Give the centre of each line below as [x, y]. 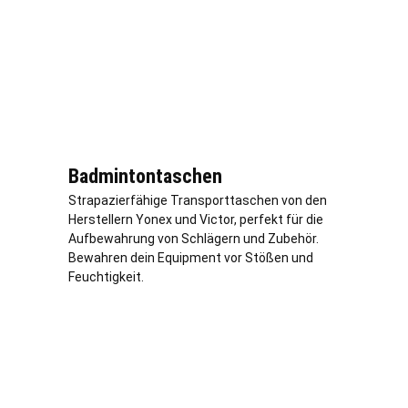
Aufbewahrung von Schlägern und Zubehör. [194, 238]
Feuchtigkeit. [106, 276]
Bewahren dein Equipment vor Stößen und [191, 257]
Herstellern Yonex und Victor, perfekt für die [196, 219]
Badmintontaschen [145, 176]
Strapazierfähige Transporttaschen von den [198, 200]
